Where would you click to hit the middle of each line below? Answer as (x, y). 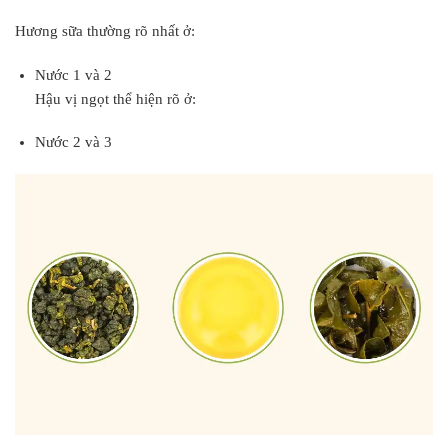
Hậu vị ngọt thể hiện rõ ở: (115, 98)
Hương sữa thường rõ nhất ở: (105, 31)
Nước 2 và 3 (73, 142)
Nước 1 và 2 (73, 74)
